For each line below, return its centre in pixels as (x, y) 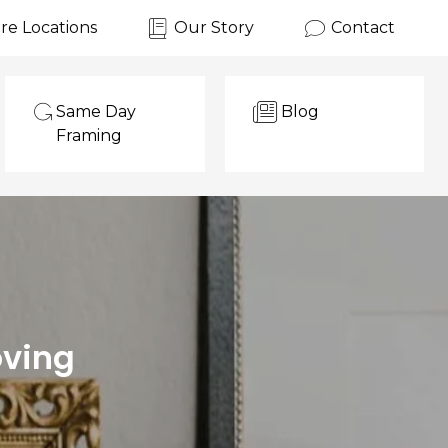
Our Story (214, 27)
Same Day (95, 111)
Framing (88, 135)
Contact (363, 27)
